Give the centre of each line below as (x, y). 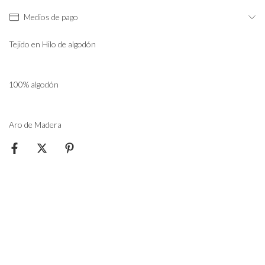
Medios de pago (51, 17)
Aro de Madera (35, 125)
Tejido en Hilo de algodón (52, 44)
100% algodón (34, 85)
